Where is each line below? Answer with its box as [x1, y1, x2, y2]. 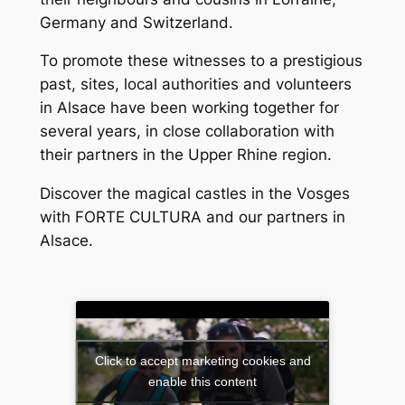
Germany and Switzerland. [39, 13, 233, 32]
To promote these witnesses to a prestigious [39, 52, 363, 71]
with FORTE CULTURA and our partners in [39, 208, 345, 227]
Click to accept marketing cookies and [94, 353, 311, 369]
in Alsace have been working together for [39, 99, 339, 118]
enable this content [148, 374, 257, 390]
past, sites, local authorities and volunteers [39, 75, 352, 94]
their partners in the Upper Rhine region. [39, 146, 332, 165]
